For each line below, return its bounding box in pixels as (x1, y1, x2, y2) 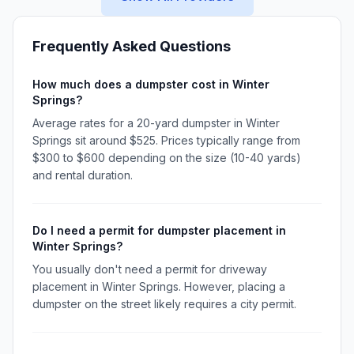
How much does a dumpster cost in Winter (32, 77, 269, 91)
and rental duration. (32, 168, 133, 182)
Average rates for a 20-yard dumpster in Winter (32, 116, 280, 130)
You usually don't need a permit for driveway (32, 262, 267, 276)
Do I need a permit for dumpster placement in (32, 224, 286, 237)
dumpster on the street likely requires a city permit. (32, 297, 296, 311)
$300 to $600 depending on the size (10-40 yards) (32, 151, 301, 164)
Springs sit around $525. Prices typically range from (32, 134, 300, 147)
